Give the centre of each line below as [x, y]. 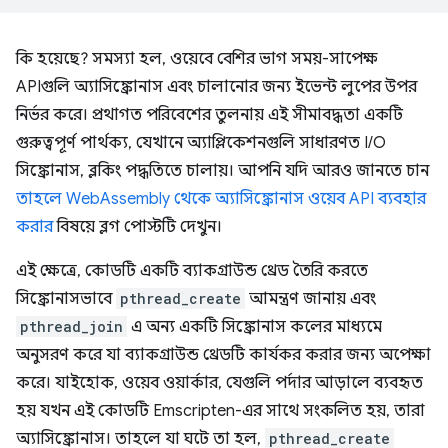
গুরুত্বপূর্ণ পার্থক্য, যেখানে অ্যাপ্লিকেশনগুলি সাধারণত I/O [201, 143]
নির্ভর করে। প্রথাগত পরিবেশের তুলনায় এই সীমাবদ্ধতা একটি [209, 115]
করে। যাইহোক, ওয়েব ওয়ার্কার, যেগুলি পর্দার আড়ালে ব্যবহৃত [219, 383]
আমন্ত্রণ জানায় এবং [310, 299]
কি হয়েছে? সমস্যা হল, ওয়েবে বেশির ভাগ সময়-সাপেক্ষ [197, 59]
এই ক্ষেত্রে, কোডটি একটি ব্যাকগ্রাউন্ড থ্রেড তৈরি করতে [192, 271]
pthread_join [71, 326]
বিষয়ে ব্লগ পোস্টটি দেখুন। [137, 227]
